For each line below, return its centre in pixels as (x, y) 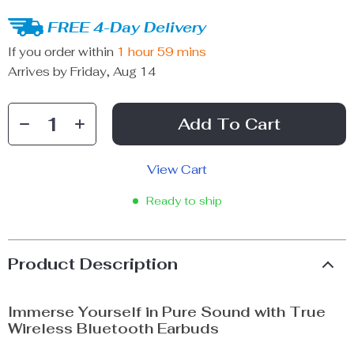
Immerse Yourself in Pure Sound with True (167, 312)
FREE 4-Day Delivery (127, 27)
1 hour (136, 51)
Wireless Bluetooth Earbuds (113, 328)
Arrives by (39, 72)
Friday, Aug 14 (113, 72)
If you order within (62, 51)
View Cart (177, 169)
